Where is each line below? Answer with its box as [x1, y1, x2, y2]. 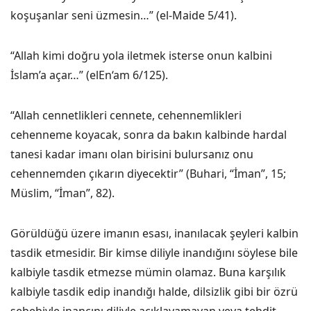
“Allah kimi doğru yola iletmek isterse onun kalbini [10, 48, 272, 63]
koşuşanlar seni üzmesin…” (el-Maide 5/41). [10, 8, 237, 23]
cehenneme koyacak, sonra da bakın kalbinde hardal [10, 127, 287, 142]
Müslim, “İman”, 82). [10, 185, 115, 201]
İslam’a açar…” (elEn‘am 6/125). [10, 67, 168, 83]
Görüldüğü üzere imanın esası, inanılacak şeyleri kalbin [10, 226, 299, 241]
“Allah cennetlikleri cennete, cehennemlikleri [10, 108, 242, 123]
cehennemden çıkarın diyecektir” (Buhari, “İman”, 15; [10, 166, 286, 181]
